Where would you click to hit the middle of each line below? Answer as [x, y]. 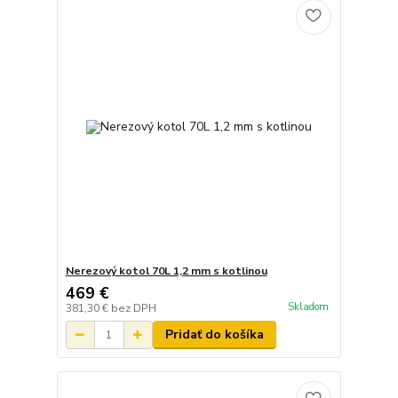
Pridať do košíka [214, 335]
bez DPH [133, 309]
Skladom [308, 306]
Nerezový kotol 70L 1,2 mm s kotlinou [166, 271]
